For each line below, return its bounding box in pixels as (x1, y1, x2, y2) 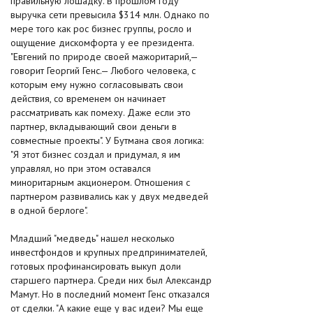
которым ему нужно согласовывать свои (10, 78, 183, 91)
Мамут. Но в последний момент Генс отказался (10, 288, 210, 300)
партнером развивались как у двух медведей (10, 190, 208, 203)
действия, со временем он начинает (10, 92, 166, 105)
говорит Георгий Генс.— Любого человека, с (10, 64, 196, 77)
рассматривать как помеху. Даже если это (10, 106, 191, 119)
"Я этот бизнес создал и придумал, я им (10, 148, 180, 161)
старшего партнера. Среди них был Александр (10, 274, 212, 286)
